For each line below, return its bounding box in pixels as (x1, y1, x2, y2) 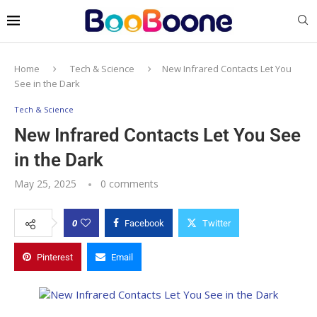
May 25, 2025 (14, 176, 76, 190)
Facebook (125, 217, 164, 229)
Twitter (202, 217, 231, 229)
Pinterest (37, 251, 73, 263)
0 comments (100, 176, 158, 190)
